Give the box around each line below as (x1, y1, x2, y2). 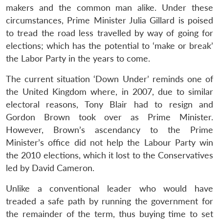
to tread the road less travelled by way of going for (6, 27, 213, 38)
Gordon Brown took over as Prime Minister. (6, 111, 213, 122)
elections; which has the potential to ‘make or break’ (6, 40, 213, 51)
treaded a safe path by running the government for (6, 196, 213, 206)
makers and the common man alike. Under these (6, 2, 213, 13)
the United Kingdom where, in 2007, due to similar (6, 86, 213, 97)
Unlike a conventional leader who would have (6, 183, 213, 194)
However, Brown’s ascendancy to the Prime (6, 124, 213, 135)
